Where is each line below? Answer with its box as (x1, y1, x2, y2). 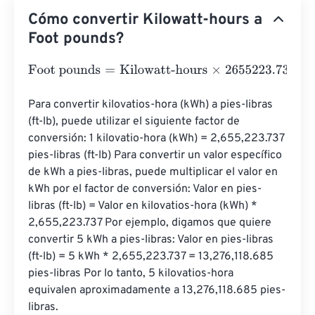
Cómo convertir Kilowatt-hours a (28, 11, 262, 30)
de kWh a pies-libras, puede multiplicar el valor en (28, 165, 281, 179)
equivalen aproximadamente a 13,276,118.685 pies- (28, 283, 285, 297)
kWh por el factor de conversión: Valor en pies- (28, 182, 262, 196)
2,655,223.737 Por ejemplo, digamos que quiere (28, 216, 274, 230)
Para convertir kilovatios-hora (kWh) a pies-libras (28, 98, 276, 112)
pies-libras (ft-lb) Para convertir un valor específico (28, 148, 285, 162)
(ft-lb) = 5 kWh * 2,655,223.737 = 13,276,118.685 (28, 250, 276, 264)
